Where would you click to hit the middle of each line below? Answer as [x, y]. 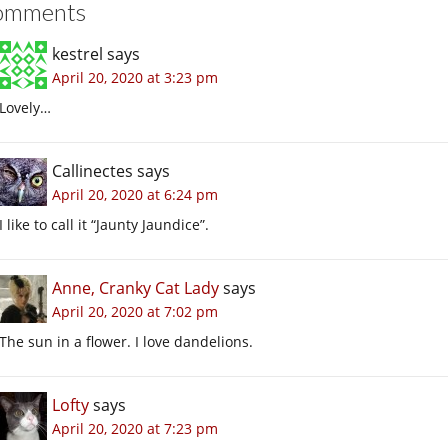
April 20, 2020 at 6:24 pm [135, 194]
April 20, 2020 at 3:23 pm [135, 77]
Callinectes [92, 170]
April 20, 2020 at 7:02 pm [135, 311]
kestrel [77, 53]
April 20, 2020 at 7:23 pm [135, 428]
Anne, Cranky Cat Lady [135, 287]
